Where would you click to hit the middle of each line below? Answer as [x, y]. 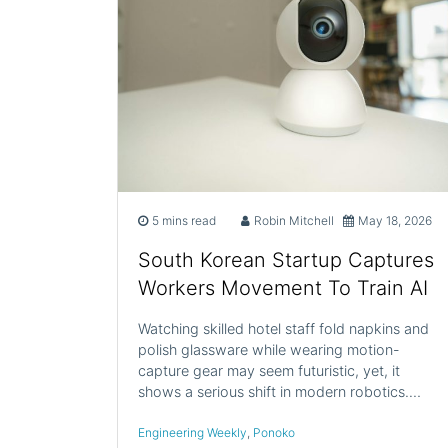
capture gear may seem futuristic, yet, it [269, 370]
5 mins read [184, 220]
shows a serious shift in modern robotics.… [279, 391]
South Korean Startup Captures [286, 259]
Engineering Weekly [192, 432]
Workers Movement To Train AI [283, 287]
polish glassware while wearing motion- [269, 349]
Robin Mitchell [293, 220]
